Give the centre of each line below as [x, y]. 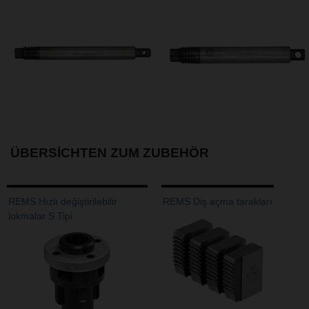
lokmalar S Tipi [40, 216]
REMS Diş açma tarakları [218, 201]
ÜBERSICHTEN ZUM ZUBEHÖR [110, 153]
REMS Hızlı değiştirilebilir [63, 201]
